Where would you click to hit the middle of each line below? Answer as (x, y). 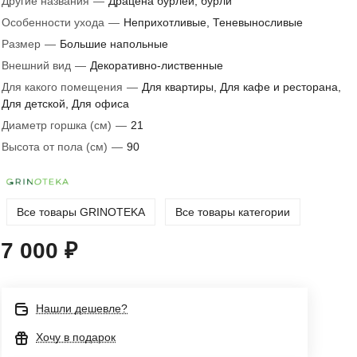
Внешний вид (38, 65)
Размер (23, 44)
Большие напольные (114, 44)
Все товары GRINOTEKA (81, 212)
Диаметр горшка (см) (58, 125)
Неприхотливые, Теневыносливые (213, 22)
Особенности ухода (55, 22)
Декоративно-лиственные (157, 65)
